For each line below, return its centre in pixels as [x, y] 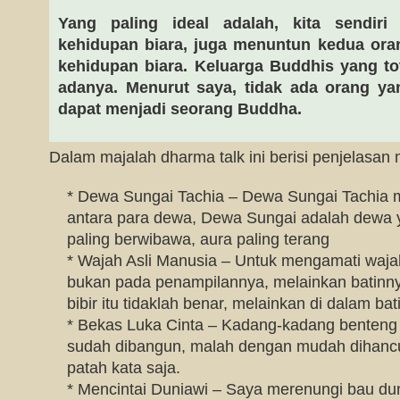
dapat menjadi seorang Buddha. [180, 109]
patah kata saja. [124, 368]
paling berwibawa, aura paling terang [198, 239]
